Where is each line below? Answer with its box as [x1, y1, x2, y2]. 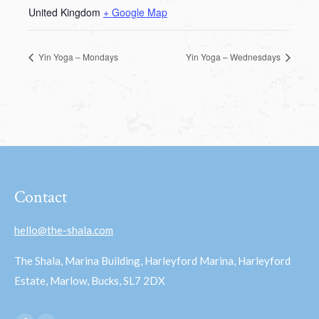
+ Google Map [103, 5, 167, 19]
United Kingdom [28, 5, 100, 19]
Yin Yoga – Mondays [36, 50, 118, 63]
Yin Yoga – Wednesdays [186, 50, 283, 63]
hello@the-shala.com [14, 223, 113, 236]
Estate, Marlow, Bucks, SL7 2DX [14, 273, 165, 287]
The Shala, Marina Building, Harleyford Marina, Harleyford [14, 253, 291, 267]
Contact [14, 185, 67, 208]
